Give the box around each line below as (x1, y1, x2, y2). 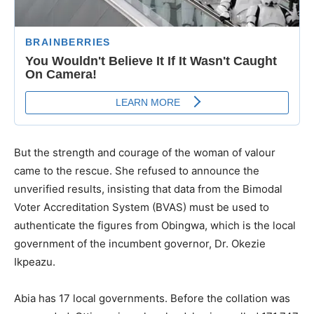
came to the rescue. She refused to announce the (14, 163, 259, 177)
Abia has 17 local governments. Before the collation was (14, 291, 290, 305)
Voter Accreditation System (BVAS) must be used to (14, 200, 269, 214)
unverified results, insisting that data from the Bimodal (14, 182, 282, 196)
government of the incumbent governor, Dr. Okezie (14, 236, 266, 250)
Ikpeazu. (14, 254, 55, 268)
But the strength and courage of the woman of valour (14, 145, 275, 159)
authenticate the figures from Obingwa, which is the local (14, 218, 296, 232)
